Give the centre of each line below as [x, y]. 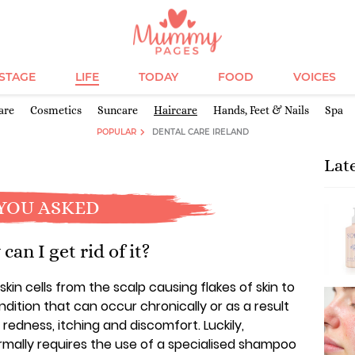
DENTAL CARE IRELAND [200, 132]
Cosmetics [56, 110]
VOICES [314, 77]
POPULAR [117, 132]
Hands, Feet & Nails [261, 110]
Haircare [176, 110]
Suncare [118, 110]
